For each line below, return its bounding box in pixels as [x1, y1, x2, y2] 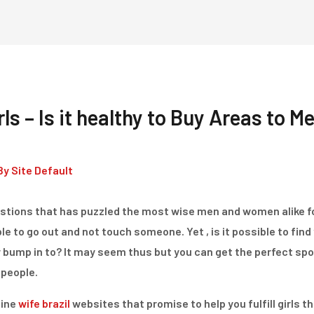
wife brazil [18, 296, 70, 310]
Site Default [11, 163, 73, 177]
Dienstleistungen [198, 60, 303, 77]
